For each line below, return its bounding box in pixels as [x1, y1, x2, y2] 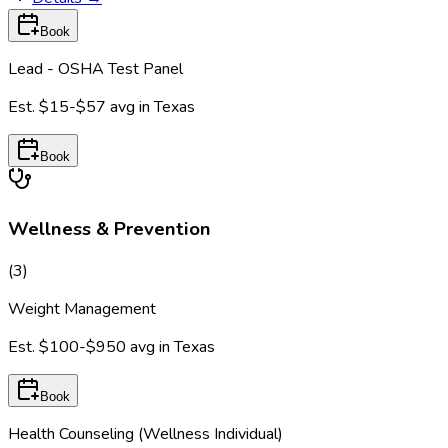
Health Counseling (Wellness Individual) [8, 423, 283, 446]
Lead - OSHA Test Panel [8, 58, 183, 81]
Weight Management [8, 298, 156, 321]
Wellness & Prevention [8, 215, 211, 242]
